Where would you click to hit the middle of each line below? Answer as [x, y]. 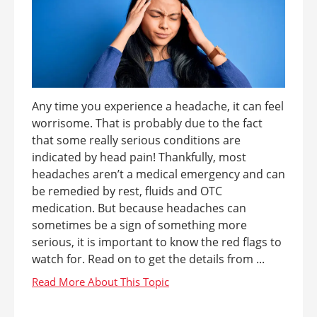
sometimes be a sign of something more [139, 225]
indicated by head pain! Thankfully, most [139, 157]
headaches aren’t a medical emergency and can [158, 174]
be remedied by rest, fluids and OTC [127, 191]
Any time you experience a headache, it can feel [158, 106]
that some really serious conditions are [136, 140]
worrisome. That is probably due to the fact [147, 123]
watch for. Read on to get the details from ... [148, 259]
